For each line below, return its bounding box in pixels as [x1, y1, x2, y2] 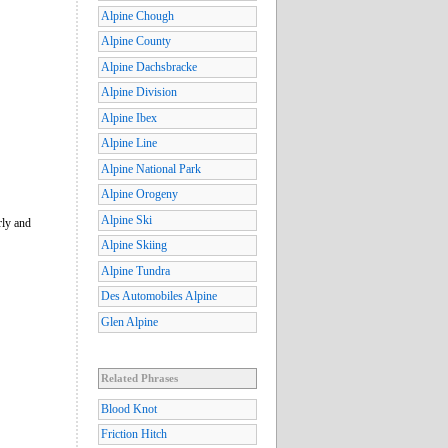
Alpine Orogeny [101, 187, 178, 202]
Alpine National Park [101, 161, 201, 176]
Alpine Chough [101, 8, 174, 23]
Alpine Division [101, 85, 177, 100]
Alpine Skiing [101, 238, 167, 253]
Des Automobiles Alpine [101, 289, 217, 304]
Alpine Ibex [101, 110, 157, 125]
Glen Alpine [101, 314, 158, 329]
